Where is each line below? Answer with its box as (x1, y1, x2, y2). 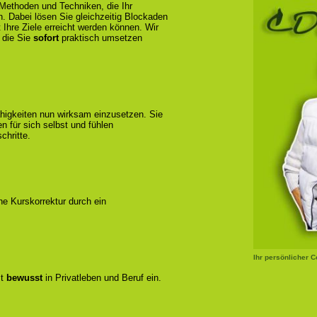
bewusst (6, 272, 42, 283)
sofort (33, 33, 59, 43)
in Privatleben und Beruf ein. (42, 272, 161, 283)
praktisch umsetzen (59, 33, 142, 43)
